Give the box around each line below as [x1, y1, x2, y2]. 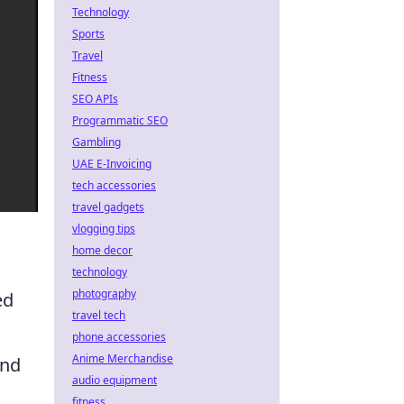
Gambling [72, 134, 121, 150]
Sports [72, 26, 105, 41]
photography [72, 286, 136, 301]
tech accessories [72, 178, 156, 193]
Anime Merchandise [72, 351, 173, 366]
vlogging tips [72, 221, 135, 236]
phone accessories [72, 329, 166, 344]
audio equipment [72, 372, 157, 388]
